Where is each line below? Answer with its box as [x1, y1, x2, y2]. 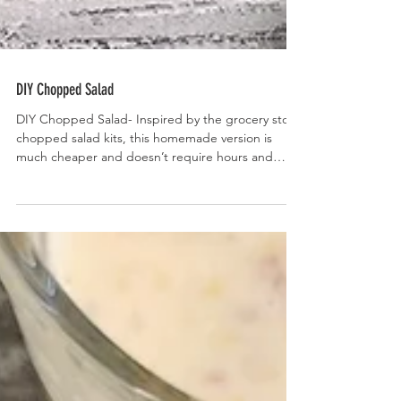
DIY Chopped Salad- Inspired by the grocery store [16, 150, 301, 166]
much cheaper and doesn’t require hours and [16, 188, 273, 204]
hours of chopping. [16, 207, 124, 223]
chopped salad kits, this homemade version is [16, 169, 272, 185]
